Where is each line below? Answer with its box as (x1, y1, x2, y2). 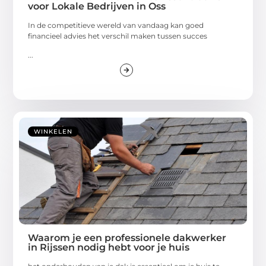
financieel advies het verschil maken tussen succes (28, 31, 208, 41)
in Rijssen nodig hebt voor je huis (28, 242, 190, 254)
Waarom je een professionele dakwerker (28, 232, 227, 244)
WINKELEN (34, 128, 73, 136)
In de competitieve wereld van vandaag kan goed (28, 21, 204, 30)
